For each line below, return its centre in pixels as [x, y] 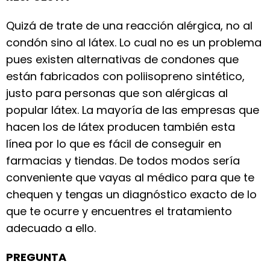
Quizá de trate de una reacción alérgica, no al [129, 26]
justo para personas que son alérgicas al [117, 93]
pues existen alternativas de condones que [122, 59]
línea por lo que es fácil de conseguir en [114, 144]
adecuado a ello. [51, 228]
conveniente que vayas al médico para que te [130, 177]
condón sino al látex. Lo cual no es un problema [134, 42]
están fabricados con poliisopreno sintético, [125, 76]
